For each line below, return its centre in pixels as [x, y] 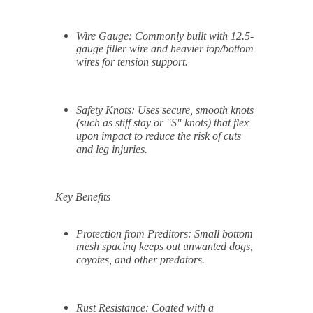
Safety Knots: [105, 110]
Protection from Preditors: [134, 234]
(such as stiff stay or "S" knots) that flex [162, 123]
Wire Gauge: [104, 36]
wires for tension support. [132, 63]
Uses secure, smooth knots [194, 110]
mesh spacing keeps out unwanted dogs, [165, 247]
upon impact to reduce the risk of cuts [159, 137]
